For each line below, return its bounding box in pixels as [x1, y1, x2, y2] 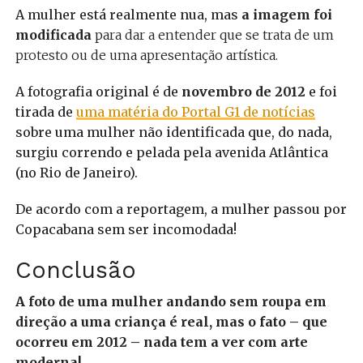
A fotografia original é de [15, 83, 181, 100]
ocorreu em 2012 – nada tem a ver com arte [15, 333, 308, 350]
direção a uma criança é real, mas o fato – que [15, 313, 327, 330]
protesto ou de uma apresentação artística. [15, 46, 278, 63]
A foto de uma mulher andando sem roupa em [15, 293, 327, 310]
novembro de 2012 [181, 83, 305, 100]
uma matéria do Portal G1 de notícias [75, 103, 315, 120]
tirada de [15, 103, 76, 120]
